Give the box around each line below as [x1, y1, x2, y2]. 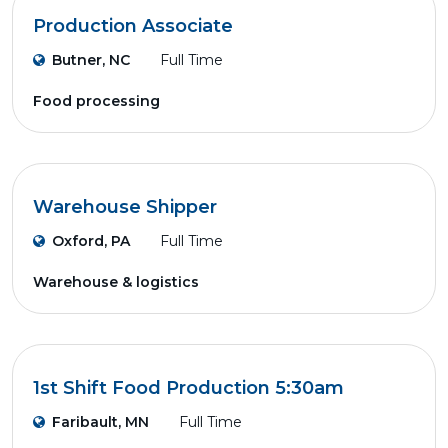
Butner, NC [52, 51, 130, 69]
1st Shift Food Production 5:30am [33, 377, 344, 399]
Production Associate [33, 15, 233, 37]
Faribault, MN [52, 413, 149, 431]
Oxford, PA [52, 232, 130, 250]
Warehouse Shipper [33, 196, 217, 218]
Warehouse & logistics [33, 273, 199, 291]
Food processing [33, 92, 160, 110]
